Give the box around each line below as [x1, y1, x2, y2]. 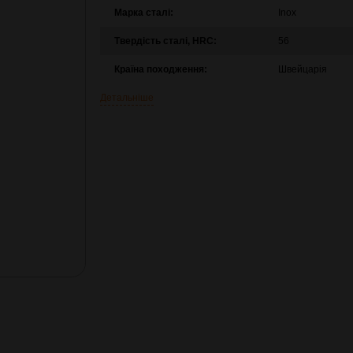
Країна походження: [113, 64, 207, 75]
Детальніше [99, 92, 154, 103]
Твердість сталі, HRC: [113, 35, 217, 46]
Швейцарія [277, 64, 327, 75]
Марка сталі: [113, 7, 173, 18]
